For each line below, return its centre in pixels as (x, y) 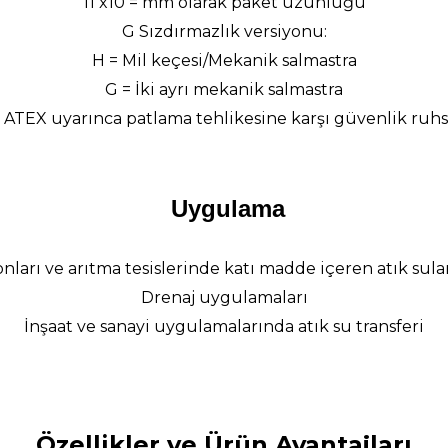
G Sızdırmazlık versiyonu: (224, 31)
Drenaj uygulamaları (224, 297)
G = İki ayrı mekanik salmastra (224, 89)
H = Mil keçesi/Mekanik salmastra (224, 60)
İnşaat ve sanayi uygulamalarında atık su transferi (224, 326)
